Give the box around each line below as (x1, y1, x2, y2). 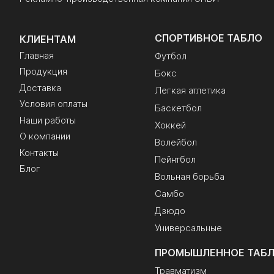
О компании (20, 130, 70, 143)
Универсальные (154, 222, 222, 234)
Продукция (20, 65, 67, 78)
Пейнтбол (154, 153, 196, 165)
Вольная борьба (154, 170, 224, 182)
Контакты (20, 146, 59, 158)
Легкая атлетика (154, 84, 226, 97)
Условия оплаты (20, 98, 87, 110)
